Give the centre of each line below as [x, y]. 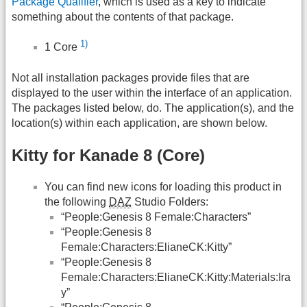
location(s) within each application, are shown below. [139, 123]
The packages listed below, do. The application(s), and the [153, 108]
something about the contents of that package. [123, 16]
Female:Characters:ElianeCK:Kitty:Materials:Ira [176, 278]
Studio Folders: [170, 202]
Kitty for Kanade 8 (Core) [108, 156]
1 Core [62, 47]
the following [77, 202]
